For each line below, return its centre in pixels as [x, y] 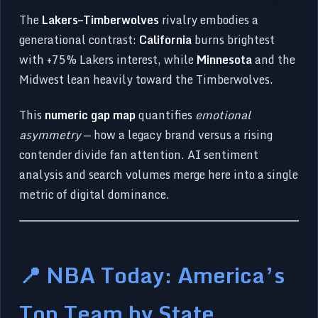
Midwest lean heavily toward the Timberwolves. [147, 79]
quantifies [166, 115]
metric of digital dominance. [95, 194]
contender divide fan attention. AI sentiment [139, 154]
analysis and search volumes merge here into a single [159, 174]
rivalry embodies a [209, 20]
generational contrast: [79, 39]
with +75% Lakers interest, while [108, 59]
